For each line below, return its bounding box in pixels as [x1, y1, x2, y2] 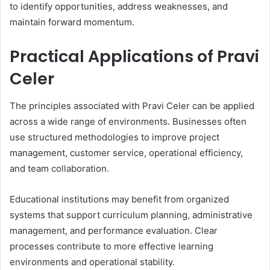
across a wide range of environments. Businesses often [10, 115, 246, 127]
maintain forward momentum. [10, 16, 134, 28]
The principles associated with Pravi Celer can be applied [10, 99, 254, 111]
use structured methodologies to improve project [10, 131, 219, 143]
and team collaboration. [10, 162, 109, 174]
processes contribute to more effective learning [10, 240, 213, 252]
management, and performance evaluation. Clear [10, 224, 218, 236]
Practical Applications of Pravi [10, 45, 259, 68]
